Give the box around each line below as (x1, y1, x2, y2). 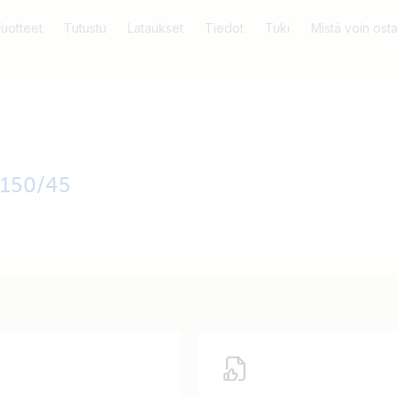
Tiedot (204, 20, 244, 35)
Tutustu (63, 20, 106, 35)
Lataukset (127, 20, 183, 35)
